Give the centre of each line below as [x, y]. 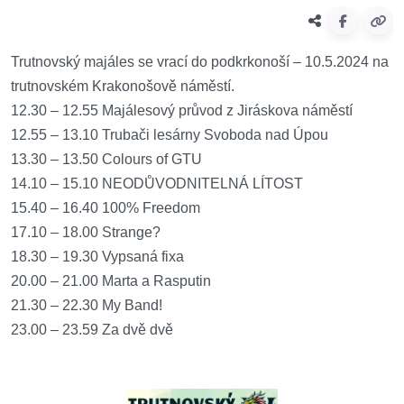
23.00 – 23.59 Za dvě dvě [92, 330]
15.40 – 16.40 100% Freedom [106, 208]
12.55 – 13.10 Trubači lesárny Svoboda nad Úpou [170, 135]
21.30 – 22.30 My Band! [87, 305]
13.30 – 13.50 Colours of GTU [106, 159]
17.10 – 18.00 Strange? [86, 232]
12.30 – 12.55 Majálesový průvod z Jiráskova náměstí [182, 110]
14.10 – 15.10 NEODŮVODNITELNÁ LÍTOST [157, 184]
